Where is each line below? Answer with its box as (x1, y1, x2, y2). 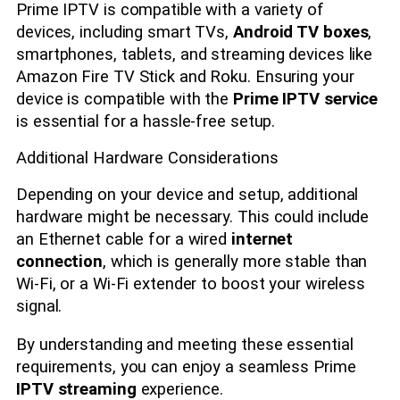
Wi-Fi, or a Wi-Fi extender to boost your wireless (16, 273, 366, 294)
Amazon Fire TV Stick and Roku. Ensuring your (16, 66, 354, 87)
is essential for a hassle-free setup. (16, 111, 276, 131)
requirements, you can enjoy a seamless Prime (16, 357, 356, 378)
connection (16, 251, 104, 271)
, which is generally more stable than (103, 251, 368, 271)
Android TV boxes (233, 21, 369, 42)
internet (231, 229, 294, 249)
